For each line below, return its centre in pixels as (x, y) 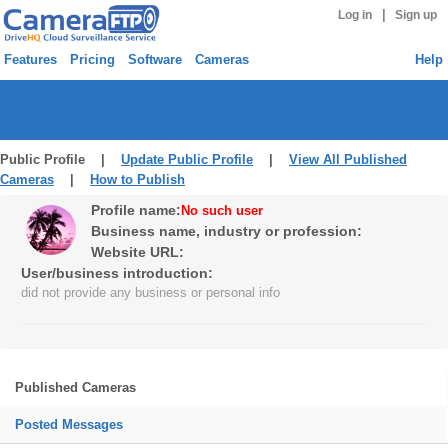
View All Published (348, 159)
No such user (222, 210)
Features (30, 59)
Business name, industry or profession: (226, 231)
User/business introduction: (117, 273)
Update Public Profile (187, 159)
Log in (354, 15)
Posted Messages (69, 424)
